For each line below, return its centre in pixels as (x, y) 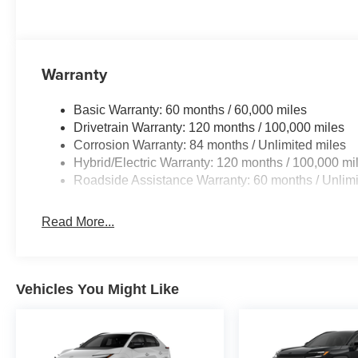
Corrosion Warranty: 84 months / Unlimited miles (210, 145)
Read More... (78, 222)
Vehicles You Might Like (97, 290)
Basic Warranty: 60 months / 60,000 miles (191, 110)
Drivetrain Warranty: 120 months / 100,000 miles (209, 128)
